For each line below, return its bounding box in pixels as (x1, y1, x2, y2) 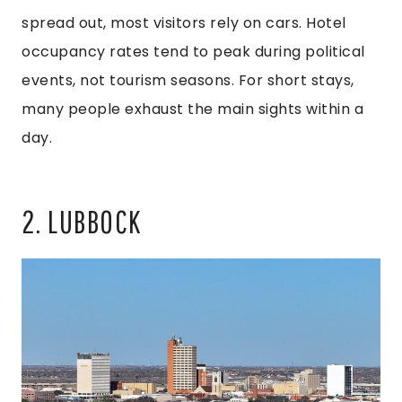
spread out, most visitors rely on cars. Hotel (22, 12, 346, 33)
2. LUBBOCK (22, 202, 142, 240)
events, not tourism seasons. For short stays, (22, 69, 354, 91)
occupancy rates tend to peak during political (22, 40, 365, 62)
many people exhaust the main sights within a (22, 98, 363, 119)
